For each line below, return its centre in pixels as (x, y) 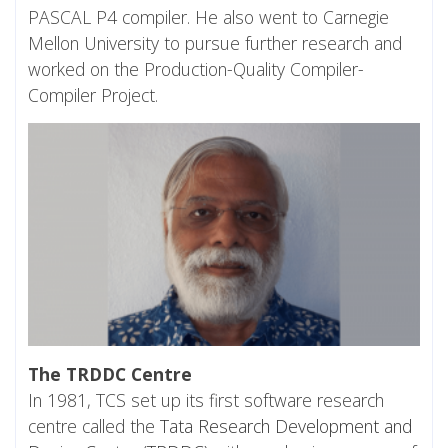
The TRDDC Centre (110, 374)
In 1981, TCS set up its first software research (206, 400)
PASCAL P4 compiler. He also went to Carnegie (208, 16)
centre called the (94, 426)
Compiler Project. (93, 94)
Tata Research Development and (286, 426)
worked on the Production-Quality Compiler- (196, 68)
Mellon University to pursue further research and (215, 42)
